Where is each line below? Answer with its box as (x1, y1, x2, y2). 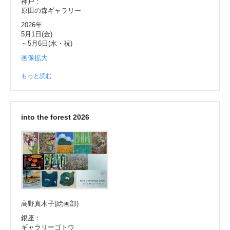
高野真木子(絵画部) (21, 199, 79, 207)
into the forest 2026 (21, 112, 89, 121)
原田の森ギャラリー (21, 6, 81, 14)
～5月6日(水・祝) (21, 39, 72, 47)
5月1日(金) (21, 30, 52, 38)
